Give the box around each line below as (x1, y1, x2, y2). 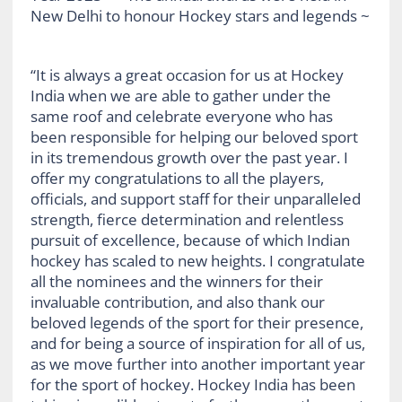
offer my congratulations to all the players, (30, 167, 324, 188)
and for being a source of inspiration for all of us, (30, 332, 365, 354)
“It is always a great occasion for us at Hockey (30, 64, 344, 85)
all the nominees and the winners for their (30, 270, 323, 292)
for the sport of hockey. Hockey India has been (30, 373, 355, 395)
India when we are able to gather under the (30, 84, 331, 106)
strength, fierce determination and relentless (30, 208, 344, 230)
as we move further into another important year (30, 353, 365, 374)
